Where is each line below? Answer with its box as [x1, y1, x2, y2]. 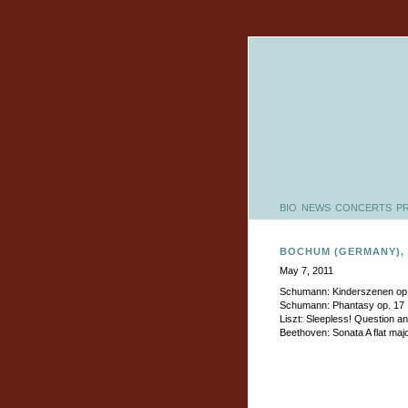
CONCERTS [335, 202, 392, 213]
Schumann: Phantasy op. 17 [280, 300, 404, 311]
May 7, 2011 [280, 265, 333, 276]
